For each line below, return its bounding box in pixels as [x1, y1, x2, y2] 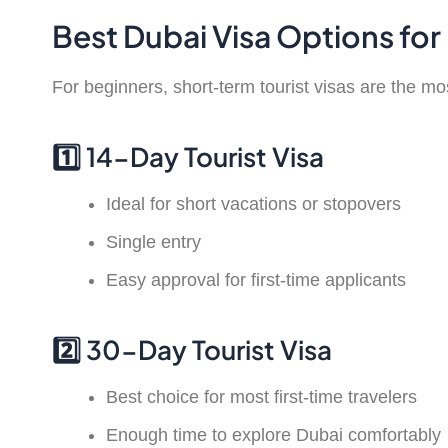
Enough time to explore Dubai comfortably [106, 424, 441, 445]
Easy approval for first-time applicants [106, 270, 406, 291]
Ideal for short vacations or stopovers [106, 194, 401, 215]
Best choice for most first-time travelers [106, 386, 417, 407]
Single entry [106, 232, 201, 253]
